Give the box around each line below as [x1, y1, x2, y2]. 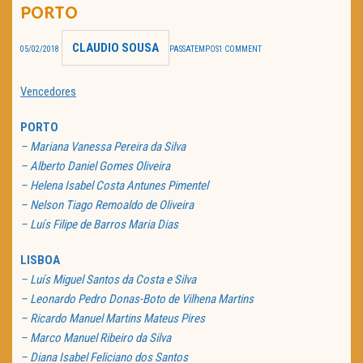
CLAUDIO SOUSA [72, 41, 159, 56]
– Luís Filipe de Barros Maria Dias [20, 217, 178, 233]
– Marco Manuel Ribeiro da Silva [20, 331, 171, 346]
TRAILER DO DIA [39, 19, 133, 32]
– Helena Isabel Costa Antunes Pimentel [20, 178, 208, 194]
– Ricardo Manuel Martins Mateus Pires [20, 311, 205, 327]
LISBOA [20, 253, 60, 268]
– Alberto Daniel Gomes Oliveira [20, 159, 170, 174]
